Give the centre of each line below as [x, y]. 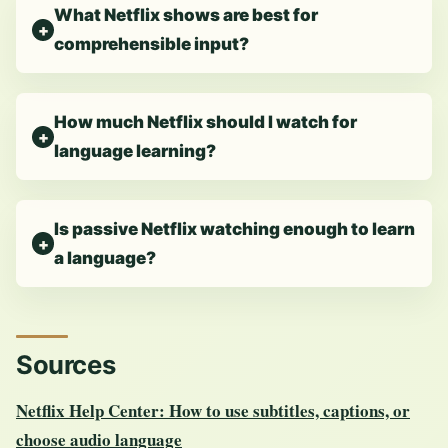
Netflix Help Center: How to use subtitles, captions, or [213, 410]
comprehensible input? [152, 44]
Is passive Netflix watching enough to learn [235, 228]
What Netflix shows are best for [186, 15]
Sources [66, 364]
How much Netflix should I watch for [206, 121]
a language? [105, 257]
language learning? [135, 150]
